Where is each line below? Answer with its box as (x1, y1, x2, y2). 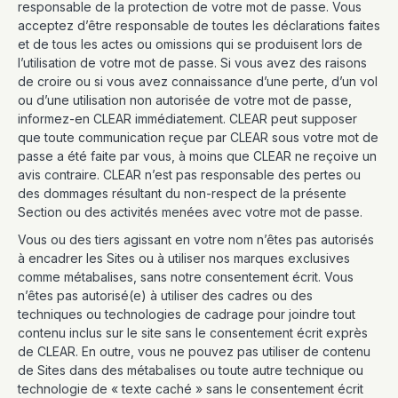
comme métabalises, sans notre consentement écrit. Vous (18, 269, 354, 284)
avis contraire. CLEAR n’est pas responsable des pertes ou (18, 167, 361, 182)
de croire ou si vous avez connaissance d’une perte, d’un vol (18, 74, 378, 89)
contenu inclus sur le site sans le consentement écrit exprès (18, 325, 368, 340)
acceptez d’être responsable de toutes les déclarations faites (18, 18, 380, 33)
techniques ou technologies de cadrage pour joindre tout (18, 306, 355, 322)
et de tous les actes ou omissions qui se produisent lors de (18, 36, 362, 52)
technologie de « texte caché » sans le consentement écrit (18, 381, 363, 396)
